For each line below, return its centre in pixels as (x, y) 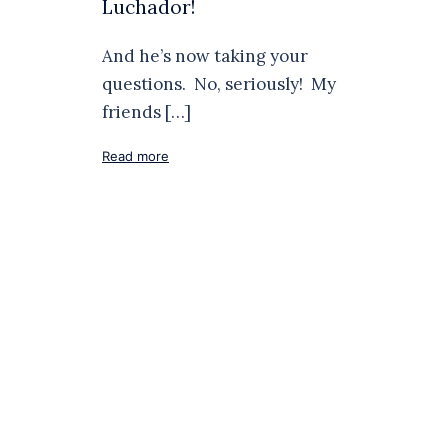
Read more (135, 156)
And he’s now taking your (205, 56)
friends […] (146, 112)
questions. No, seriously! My (219, 84)
